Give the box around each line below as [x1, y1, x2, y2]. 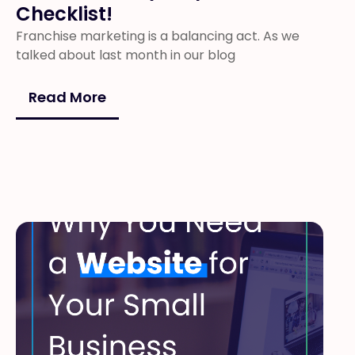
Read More [29, 87, 106, 107]
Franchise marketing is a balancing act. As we [16, 27, 300, 45]
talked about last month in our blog [16, 46, 235, 64]
